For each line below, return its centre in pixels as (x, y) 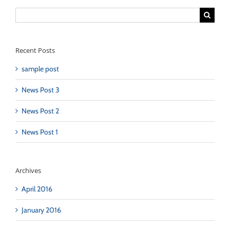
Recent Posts (35, 50)
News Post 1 (40, 132)
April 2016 (37, 189)
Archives (28, 170)
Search (25, 12)
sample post (40, 69)
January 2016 (41, 210)
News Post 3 (41, 90)
